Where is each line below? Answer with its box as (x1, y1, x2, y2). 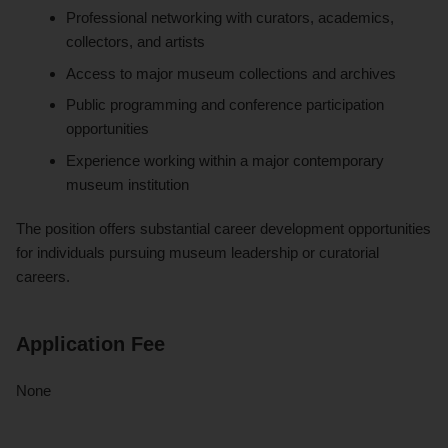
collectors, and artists (66, 33, 206, 51)
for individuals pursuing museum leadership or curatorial (16, 244, 379, 262)
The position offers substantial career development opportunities (16, 220, 431, 238)
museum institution (66, 176, 190, 194)
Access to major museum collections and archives (66, 64, 397, 82)
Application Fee (16, 333, 165, 356)
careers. (16, 268, 70, 286)
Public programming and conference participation (66, 96, 385, 114)
